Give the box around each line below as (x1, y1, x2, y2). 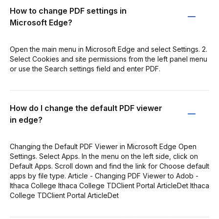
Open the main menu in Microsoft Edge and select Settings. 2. (10, 44, 207, 53)
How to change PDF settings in (10, 5, 127, 16)
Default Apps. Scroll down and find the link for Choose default (10, 161, 209, 170)
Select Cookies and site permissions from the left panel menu (10, 54, 207, 63)
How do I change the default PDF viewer (10, 103, 162, 113)
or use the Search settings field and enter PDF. (10, 64, 160, 73)
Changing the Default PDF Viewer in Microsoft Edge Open (10, 142, 197, 151)
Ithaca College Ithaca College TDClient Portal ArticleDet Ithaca (10, 181, 209, 190)
